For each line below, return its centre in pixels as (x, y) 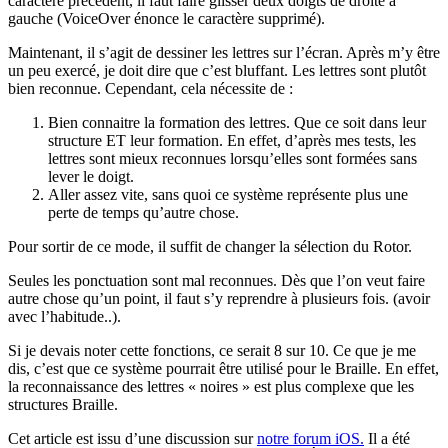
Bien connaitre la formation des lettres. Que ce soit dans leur (237, 122)
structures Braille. (63, 404)
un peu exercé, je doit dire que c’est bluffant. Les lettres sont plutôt (217, 70)
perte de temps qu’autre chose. (143, 212)
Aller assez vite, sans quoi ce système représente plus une (228, 194)
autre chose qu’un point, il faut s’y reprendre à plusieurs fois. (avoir (219, 298)
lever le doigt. (91, 176)
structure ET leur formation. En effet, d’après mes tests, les (232, 140)
